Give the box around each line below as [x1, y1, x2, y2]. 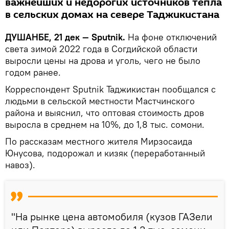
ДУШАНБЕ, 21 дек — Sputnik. [5, 31, 128, 43]
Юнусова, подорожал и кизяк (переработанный [5, 147, 205, 159]
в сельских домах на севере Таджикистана [5, 8, 219, 22]
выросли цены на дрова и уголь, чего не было [5, 55, 200, 66]
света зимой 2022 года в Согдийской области [5, 43, 197, 55]
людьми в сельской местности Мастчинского [5, 95, 195, 107]
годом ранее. [5, 66, 61, 78]
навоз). [5, 159, 35, 171]
